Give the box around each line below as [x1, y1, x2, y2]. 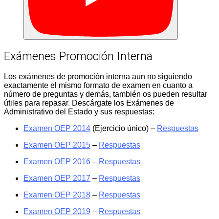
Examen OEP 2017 [23, 174, 90, 183]
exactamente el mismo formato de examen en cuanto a [4, 81, 193, 90]
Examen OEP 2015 [23, 141, 90, 150]
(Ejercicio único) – [90, 124, 157, 133]
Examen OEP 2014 [23, 124, 90, 133]
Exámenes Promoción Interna [4, 49, 153, 63]
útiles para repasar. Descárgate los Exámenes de [4, 99, 174, 108]
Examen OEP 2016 [23, 157, 90, 166]
